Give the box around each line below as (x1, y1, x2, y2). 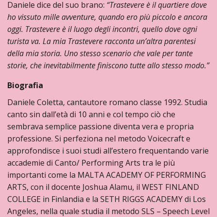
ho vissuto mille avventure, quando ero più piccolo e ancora (7, 12, 207, 22)
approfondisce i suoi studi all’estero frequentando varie (7, 145, 209, 156)
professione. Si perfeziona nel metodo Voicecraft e (7, 133, 190, 144)
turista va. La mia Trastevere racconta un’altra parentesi (7, 36, 196, 46)
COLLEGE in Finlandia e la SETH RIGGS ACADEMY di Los (7, 194, 206, 204)
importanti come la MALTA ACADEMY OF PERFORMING (7, 170, 206, 180)
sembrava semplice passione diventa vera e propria (7, 121, 194, 132)
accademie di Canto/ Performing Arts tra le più (7, 157, 175, 168)
